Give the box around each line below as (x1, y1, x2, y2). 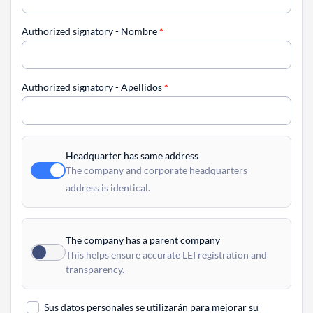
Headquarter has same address (66, 150, 198, 162)
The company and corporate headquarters (66, 164, 247, 177)
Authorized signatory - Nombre (22, 25, 159, 38)
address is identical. (66, 181, 150, 194)
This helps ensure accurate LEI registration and (66, 248, 267, 261)
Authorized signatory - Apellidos (22, 81, 164, 94)
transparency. (66, 263, 124, 275)
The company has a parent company (66, 233, 220, 246)
